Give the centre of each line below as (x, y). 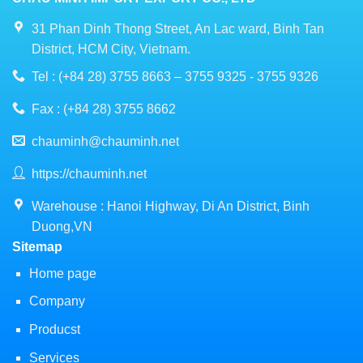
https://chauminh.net (89, 174)
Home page (62, 273)
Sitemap (37, 246)
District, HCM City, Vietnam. (111, 49)
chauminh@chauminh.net (105, 142)
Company (57, 301)
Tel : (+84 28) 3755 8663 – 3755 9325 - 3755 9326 (175, 77)
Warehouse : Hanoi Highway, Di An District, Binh (170, 207)
